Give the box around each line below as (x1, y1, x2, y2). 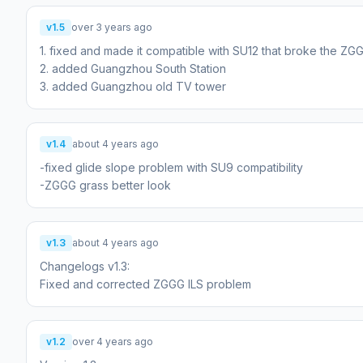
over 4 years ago (72, 335, 153, 348)
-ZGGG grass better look (40, 177, 171, 192)
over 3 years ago (71, 20, 152, 33)
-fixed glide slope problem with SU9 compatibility (40, 160, 303, 174)
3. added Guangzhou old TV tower (40, 79, 226, 93)
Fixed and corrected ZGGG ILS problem (40, 276, 251, 291)
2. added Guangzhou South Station (40, 61, 226, 75)
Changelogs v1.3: (40, 258, 130, 273)
